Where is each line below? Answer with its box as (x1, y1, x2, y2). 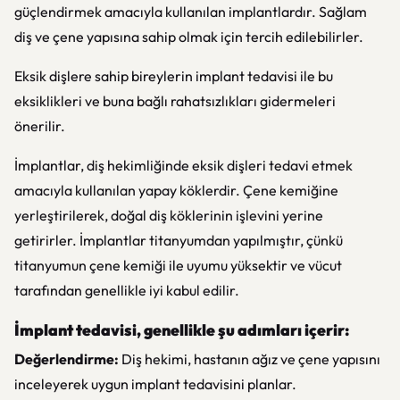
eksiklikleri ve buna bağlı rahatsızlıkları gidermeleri (14, 92, 336, 110)
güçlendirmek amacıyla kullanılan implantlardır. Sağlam (14, 3, 367, 21)
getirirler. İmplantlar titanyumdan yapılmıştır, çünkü (14, 231, 343, 249)
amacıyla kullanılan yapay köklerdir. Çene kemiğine (14, 181, 338, 199)
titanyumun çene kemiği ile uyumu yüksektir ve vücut (14, 256, 342, 274)
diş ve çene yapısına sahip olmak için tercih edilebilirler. (14, 28, 363, 46)
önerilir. (14, 117, 65, 135)
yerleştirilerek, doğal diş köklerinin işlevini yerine (14, 206, 323, 224)
